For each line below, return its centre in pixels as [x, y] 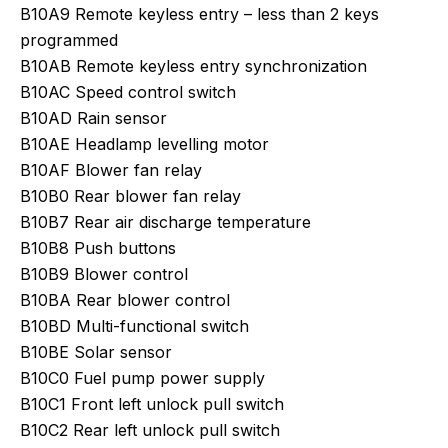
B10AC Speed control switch [128, 92]
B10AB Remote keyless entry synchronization [193, 66]
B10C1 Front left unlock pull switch [152, 404]
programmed [69, 40]
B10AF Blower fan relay [111, 170]
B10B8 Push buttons [98, 248]
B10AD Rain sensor [93, 118]
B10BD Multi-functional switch [134, 326]
